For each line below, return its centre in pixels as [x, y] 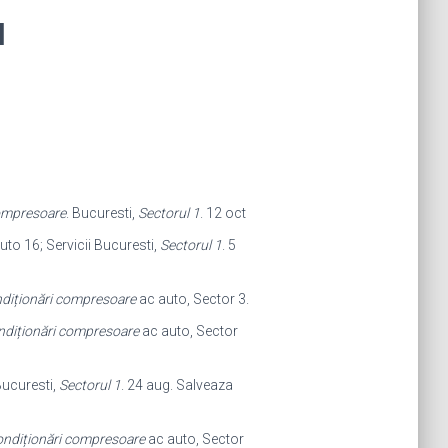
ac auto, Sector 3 [190, 299]
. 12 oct [222, 213]
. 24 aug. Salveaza [176, 385]
